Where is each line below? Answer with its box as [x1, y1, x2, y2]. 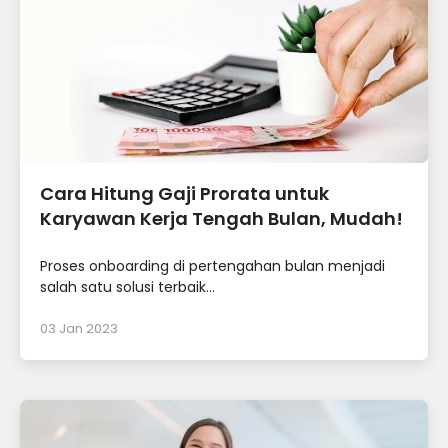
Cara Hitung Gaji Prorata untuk [40, 181, 329, 207]
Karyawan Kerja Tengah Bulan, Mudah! [40, 206, 403, 232]
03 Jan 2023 [40, 319, 118, 339]
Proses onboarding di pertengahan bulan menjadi [40, 256, 385, 277]
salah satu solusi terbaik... [40, 277, 215, 298]
